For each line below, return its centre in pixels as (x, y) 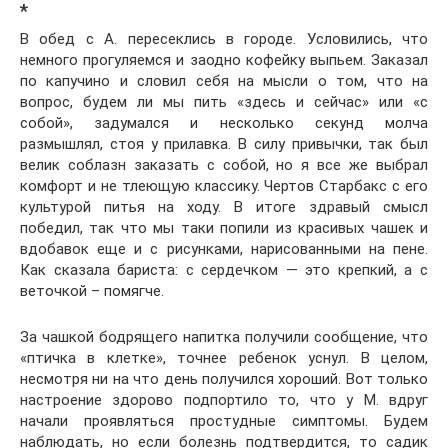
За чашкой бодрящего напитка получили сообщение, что (224, 337)
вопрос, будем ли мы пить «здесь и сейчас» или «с (224, 102)
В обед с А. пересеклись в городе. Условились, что (224, 39)
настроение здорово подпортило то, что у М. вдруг (224, 400)
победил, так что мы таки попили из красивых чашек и (224, 228)
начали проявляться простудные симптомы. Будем (224, 421)
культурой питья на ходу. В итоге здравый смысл (224, 207)
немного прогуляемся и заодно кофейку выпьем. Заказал (224, 60)
